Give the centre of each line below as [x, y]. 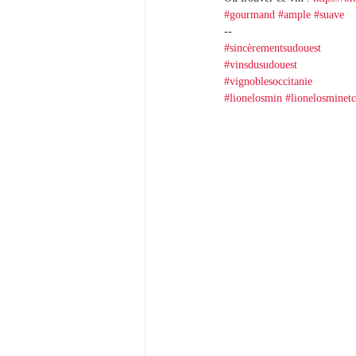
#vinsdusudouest [261, 65]
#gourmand [250, 15]
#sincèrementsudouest [273, 48]
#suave [329, 15]
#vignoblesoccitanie [268, 81]
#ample [294, 15]
